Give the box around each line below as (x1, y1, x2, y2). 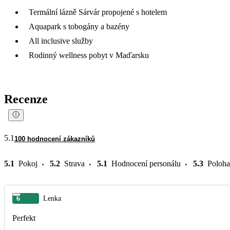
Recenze (4, 92, 48, 106)
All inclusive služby (29, 36, 93, 45)
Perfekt (12, 213, 35, 222)
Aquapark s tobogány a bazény (29, 22, 129, 31)
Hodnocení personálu (111, 159, 181, 168)
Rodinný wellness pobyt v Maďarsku (29, 50, 149, 60)
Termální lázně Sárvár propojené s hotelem (29, 7, 167, 16)
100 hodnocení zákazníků (14, 135, 95, 143)
